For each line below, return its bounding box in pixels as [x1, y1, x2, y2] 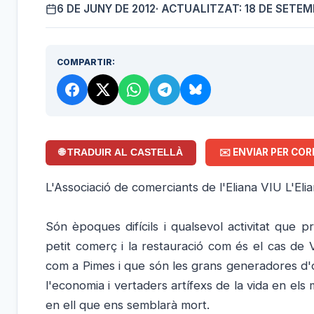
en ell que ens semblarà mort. [46, 297, 210, 312]
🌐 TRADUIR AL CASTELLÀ [59, 147, 184, 158]
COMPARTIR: [57, 56, 115, 67]
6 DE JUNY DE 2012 [57, 1, 156, 15]
